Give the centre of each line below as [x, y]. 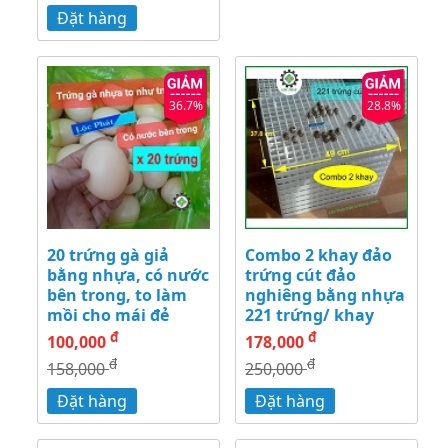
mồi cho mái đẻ [108, 315]
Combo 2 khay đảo [318, 255]
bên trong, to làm [117, 295]
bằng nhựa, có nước [128, 275]
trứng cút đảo [300, 275]
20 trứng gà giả [108, 255]
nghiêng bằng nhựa [325, 295]
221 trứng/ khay [309, 315]
